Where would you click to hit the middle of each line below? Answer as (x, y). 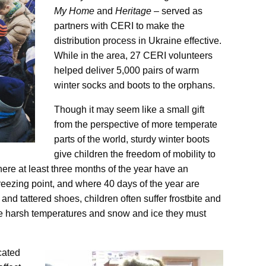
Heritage (134, 11)
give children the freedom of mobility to (135, 154)
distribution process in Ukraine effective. (138, 40)
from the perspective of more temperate (136, 124)
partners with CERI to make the (119, 26)
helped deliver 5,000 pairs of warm (126, 70)
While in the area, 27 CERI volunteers (133, 55)
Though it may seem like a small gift (129, 109)
